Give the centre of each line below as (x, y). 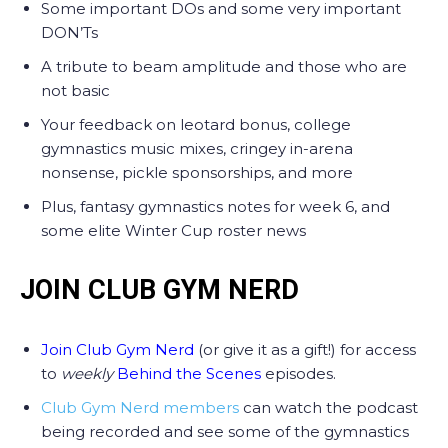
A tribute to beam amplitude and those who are (224, 66)
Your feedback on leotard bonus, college (196, 124)
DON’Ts (69, 32)
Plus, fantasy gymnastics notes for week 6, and (215, 206)
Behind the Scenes (189, 373)
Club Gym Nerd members (140, 407)
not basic (75, 90)
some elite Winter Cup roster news (173, 230)
